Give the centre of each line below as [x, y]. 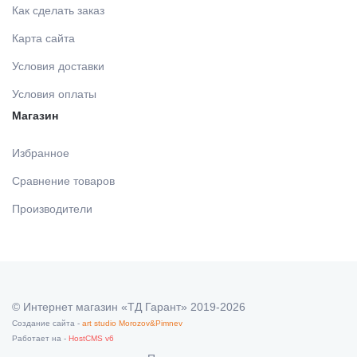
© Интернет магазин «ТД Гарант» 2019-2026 [129, 307]
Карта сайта [43, 39]
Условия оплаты [54, 94]
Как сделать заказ [58, 11]
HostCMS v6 [91, 339]
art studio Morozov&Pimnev [132, 324]
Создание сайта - [47, 324]
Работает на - [40, 339]
